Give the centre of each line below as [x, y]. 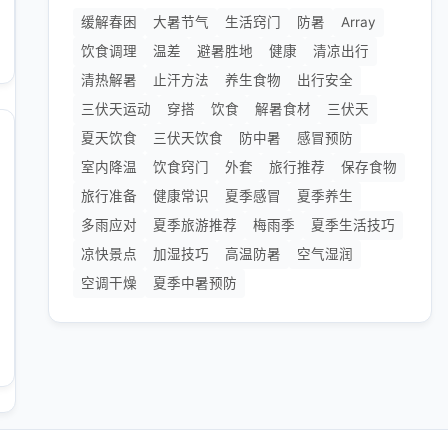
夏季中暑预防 [195, 283]
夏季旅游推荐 [195, 225]
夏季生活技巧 [353, 225]
